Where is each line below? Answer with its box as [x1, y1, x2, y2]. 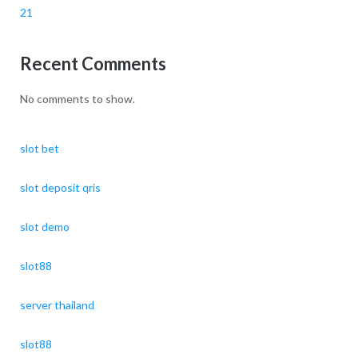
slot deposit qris [19, 180, 101, 194]
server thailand [19, 297, 94, 312]
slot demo [19, 219, 70, 233]
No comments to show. [19, 92, 135, 106]
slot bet [19, 141, 59, 155]
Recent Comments [19, 52, 166, 74]
